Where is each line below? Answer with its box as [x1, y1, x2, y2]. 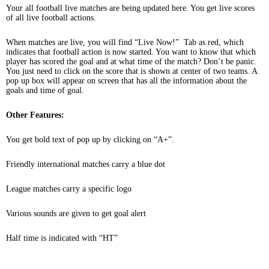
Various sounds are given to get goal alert [6, 209, 146, 218]
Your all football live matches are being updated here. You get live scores [6, 4, 255, 13]
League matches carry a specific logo [6, 184, 131, 193]
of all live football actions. [6, 13, 96, 22]
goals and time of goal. [6, 86, 84, 95]
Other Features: [6, 110, 64, 119]
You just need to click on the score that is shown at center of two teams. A [6, 67, 257, 76]
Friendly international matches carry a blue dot [6, 160, 165, 169]
